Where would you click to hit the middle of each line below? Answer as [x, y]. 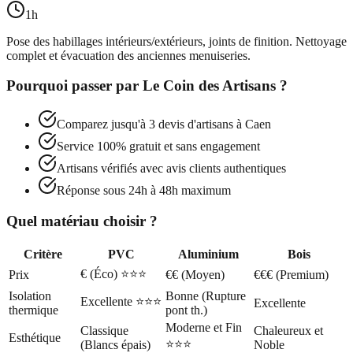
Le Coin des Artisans [209, 86]
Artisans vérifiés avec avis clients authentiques [171, 169]
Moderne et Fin [204, 327]
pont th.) [186, 310]
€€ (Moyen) [195, 274]
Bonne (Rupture [206, 295]
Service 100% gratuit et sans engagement [158, 147]
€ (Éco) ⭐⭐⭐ [113, 273]
